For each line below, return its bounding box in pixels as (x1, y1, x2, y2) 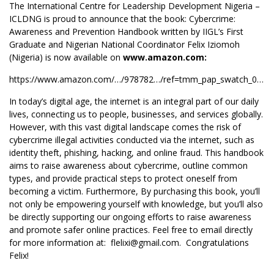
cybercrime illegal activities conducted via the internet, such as (9, 134, 254, 146)
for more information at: (9, 237, 111, 248)
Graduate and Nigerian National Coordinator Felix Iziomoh (9, 39, 240, 50)
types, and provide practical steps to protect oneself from (9, 172, 237, 184)
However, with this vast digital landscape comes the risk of (9, 121, 241, 133)
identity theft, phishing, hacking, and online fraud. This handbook (9, 147, 264, 158)
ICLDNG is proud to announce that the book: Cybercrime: (9, 13, 235, 24)
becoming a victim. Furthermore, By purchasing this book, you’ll (9, 185, 260, 197)
